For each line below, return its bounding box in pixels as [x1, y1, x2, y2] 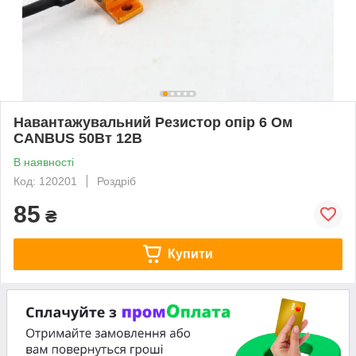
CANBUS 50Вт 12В [14, 130, 142, 146]
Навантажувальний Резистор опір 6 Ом [14, 114, 292, 130]
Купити [167, 246, 213, 261]
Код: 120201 [14, 174, 77, 188]
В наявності [14, 155, 74, 168]
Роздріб [97, 174, 136, 188]
